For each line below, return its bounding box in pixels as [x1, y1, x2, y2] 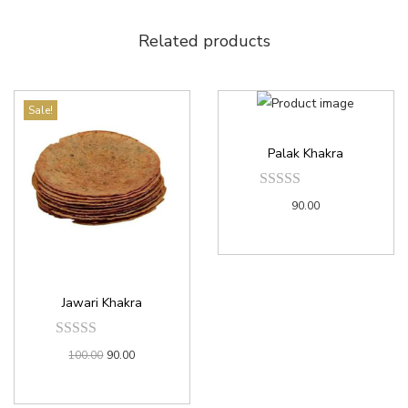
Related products [138, 29, 270, 52]
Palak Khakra [268, 145, 344, 163]
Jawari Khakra [61, 293, 142, 311]
